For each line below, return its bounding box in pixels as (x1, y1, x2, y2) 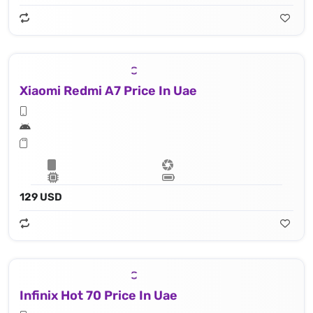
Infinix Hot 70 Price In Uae (20, 288, 177, 304)
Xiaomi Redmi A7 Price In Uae (20, 82, 197, 99)
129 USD (20, 190, 62, 203)
